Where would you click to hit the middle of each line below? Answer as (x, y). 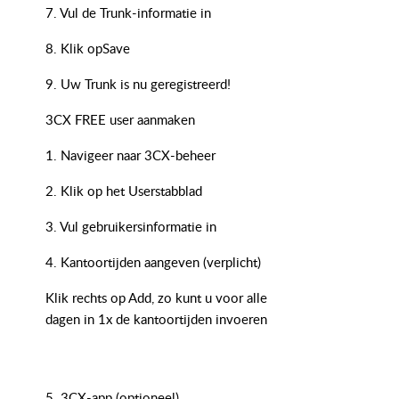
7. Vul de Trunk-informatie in (128, 12)
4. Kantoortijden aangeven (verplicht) (153, 262)
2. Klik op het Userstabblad (124, 191)
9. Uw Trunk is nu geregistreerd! (138, 84)
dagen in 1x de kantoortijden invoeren (156, 319)
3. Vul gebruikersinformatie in (131, 226)
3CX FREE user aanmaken (120, 119)
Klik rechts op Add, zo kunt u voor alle (156, 297)
